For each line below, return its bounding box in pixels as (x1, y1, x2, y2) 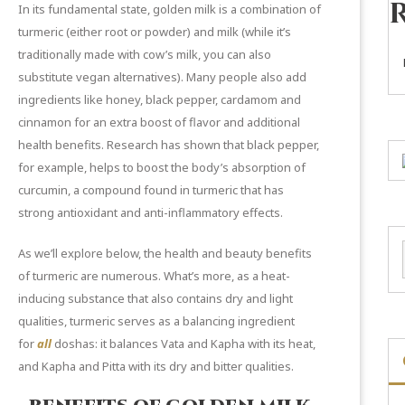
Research (107, 136, 158, 153)
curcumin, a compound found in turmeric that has (18, 181, 284, 198)
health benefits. (18, 136, 107, 153)
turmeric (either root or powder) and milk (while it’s (18, 23, 291, 40)
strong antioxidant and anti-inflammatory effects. (18, 203, 283, 221)
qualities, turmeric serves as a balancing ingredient (18, 312, 295, 329)
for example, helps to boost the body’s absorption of (18, 158, 306, 175)
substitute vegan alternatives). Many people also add (18, 68, 306, 85)
